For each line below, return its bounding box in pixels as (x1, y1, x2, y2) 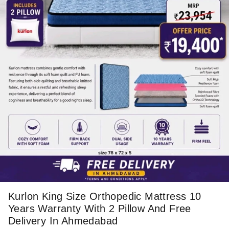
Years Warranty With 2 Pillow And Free (8, 203, 191, 214)
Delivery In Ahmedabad (8, 215, 118, 226)
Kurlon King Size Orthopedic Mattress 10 (8, 191, 201, 202)
